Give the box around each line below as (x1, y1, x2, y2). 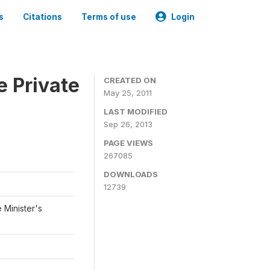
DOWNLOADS (104, 169, 158, 179)
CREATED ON (104, 75, 156, 85)
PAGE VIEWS (104, 138, 153, 148)
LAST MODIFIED (104, 107, 168, 116)
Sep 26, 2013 (104, 119, 152, 129)
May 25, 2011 (104, 88, 152, 98)
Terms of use (81, 12, 136, 22)
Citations (23, 12, 62, 22)
